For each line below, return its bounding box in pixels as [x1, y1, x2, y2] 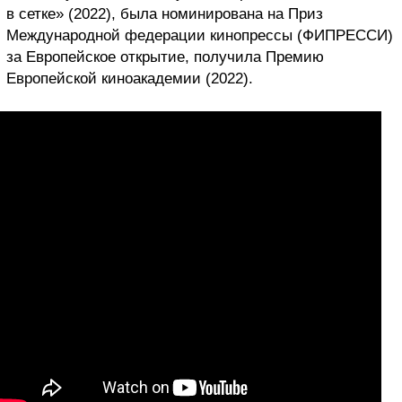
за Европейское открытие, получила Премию [6, 48, 324, 66]
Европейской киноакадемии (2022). [6, 70, 253, 88]
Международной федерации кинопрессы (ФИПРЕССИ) [6, 27, 393, 45]
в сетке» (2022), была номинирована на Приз [6, 5, 323, 23]
